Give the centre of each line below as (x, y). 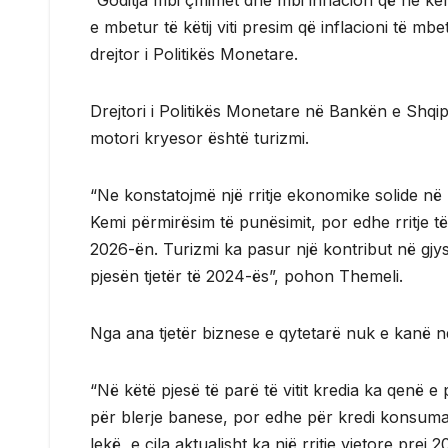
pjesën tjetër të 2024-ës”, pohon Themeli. (246, 276)
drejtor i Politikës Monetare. (194, 54)
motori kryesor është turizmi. (199, 138)
